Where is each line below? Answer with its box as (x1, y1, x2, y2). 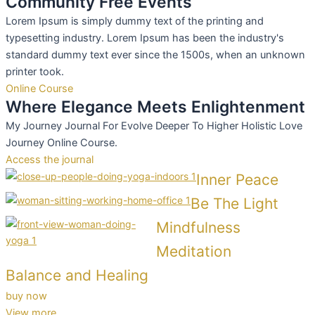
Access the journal (6, 153, 94, 167)
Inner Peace (196, 171, 278, 189)
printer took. (6, 65, 64, 79)
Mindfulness (156, 219, 241, 237)
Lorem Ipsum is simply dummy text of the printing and (6, 15, 264, 28)
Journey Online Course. (6, 136, 117, 150)
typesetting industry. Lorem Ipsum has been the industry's (6, 32, 284, 45)
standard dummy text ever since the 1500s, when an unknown (6, 49, 305, 62)
